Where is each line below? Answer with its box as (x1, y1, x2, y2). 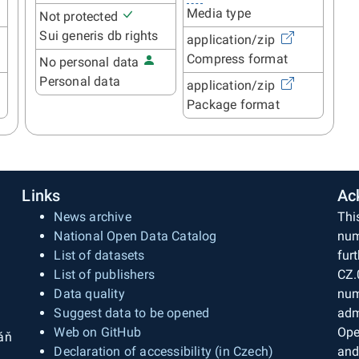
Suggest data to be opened (54, 305, 210, 321)
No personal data (39, 54, 143, 71)
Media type (186, 5, 251, 21)
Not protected (39, 9, 122, 25)
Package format (186, 96, 280, 112)
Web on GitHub (54, 324, 141, 340)
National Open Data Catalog (54, 228, 217, 244)
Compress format (186, 50, 288, 67)
